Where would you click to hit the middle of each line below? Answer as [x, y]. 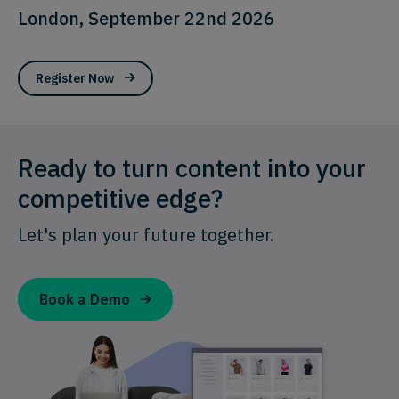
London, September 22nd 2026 [146, 19]
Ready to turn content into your [192, 168]
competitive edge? [120, 199]
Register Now [75, 79]
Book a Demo [85, 300]
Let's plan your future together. [146, 235]
